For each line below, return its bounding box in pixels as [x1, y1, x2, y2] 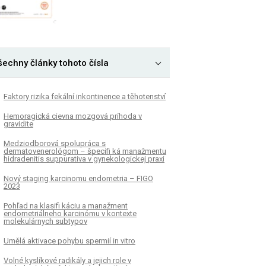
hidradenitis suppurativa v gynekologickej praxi [4, 154, 164, 163]
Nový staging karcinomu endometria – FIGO [4, 173, 153, 183]
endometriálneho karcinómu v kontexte [4, 208, 137, 218]
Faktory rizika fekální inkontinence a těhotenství [4, 91, 166, 101]
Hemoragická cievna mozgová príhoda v [4, 111, 142, 121]
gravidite [4, 119, 33, 128]
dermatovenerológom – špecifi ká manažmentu [4, 146, 166, 156]
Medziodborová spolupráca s [4, 138, 106, 148]
